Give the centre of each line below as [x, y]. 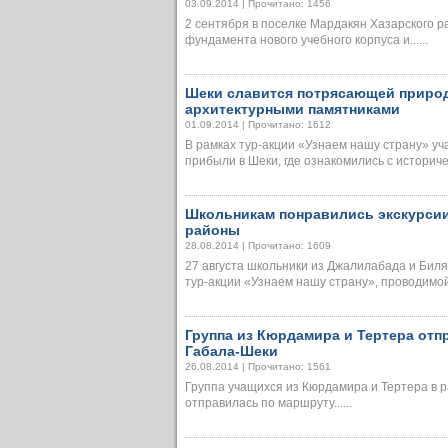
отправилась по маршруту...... [268, 403]
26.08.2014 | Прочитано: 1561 [258, 366]
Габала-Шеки [231, 351]
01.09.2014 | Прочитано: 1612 [258, 124]
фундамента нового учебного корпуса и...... [306, 40]
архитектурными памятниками [292, 109]
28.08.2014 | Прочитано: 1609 [258, 245]
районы [212, 230]
